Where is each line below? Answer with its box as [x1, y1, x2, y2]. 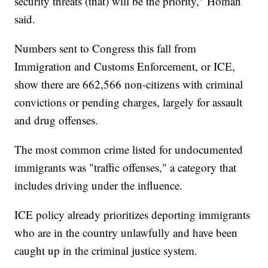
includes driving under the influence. [14, 177, 183, 193]
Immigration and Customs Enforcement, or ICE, [14, 58, 236, 74]
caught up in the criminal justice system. [14, 242, 198, 258]
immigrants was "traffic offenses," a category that [14, 159, 237, 175]
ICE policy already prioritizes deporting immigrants [14, 206, 251, 222]
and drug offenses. [14, 112, 99, 127]
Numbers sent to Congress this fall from [14, 40, 197, 56]
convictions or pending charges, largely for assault [14, 94, 243, 109]
